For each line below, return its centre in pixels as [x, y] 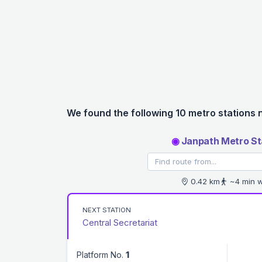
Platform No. [101, 254]
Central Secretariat [120, 222]
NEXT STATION [107, 210]
